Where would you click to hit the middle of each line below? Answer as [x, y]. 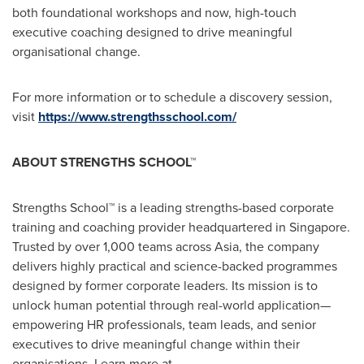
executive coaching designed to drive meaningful [152, 32]
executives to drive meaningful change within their [156, 344]
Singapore [318, 227]
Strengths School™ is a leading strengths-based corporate [173, 208]
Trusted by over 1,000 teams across [113, 247]
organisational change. [76, 52]
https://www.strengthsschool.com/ [137, 117]
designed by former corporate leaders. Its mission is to [165, 286]
